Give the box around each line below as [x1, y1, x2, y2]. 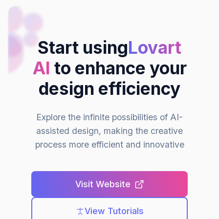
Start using [38, 37, 128, 58]
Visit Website [75, 178, 131, 189]
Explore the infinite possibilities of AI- [36, 111, 183, 122]
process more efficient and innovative [35, 139, 184, 150]
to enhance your [50, 57, 187, 78]
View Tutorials [84, 206, 144, 217]
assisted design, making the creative [36, 125, 183, 136]
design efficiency [39, 78, 180, 99]
